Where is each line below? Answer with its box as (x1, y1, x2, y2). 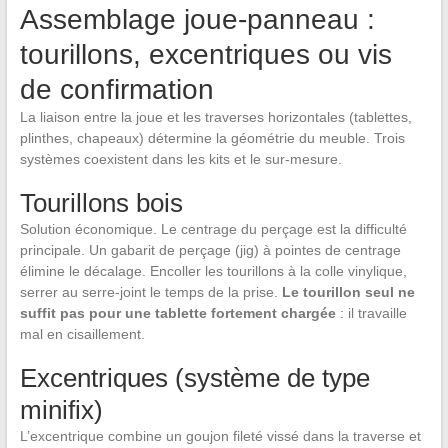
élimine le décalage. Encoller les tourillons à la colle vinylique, (19, 263, 407, 280)
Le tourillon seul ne (281, 284, 415, 301)
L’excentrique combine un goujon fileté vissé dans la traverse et (19, 428, 421, 445)
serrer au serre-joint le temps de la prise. (19, 284, 282, 301)
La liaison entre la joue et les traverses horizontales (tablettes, (19, 109, 412, 126)
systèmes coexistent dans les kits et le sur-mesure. (19, 151, 342, 168)
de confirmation (19, 74, 214, 106)
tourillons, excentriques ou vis (19, 39, 392, 71)
